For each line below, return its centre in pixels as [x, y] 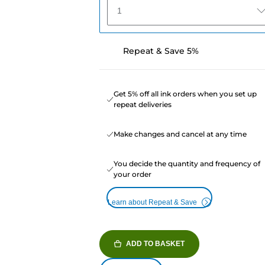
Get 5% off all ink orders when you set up [185, 93]
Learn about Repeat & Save [152, 202]
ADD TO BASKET [155, 243]
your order [132, 174]
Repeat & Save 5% [161, 51]
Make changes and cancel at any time [180, 134]
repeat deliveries [142, 104]
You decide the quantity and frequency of [187, 163]
